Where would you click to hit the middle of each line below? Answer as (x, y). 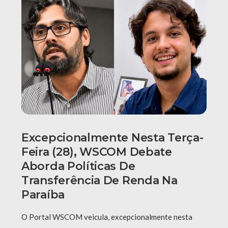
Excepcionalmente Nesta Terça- (112, 138)
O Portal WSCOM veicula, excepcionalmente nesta (107, 217)
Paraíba (43, 195)
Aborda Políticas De (78, 166)
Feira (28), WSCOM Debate (97, 152)
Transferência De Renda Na (99, 181)
